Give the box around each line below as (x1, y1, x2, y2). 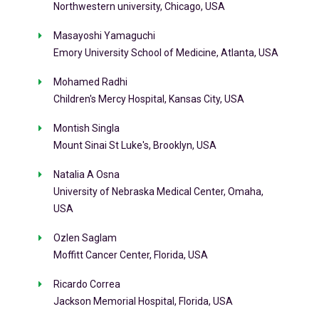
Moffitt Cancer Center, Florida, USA (53, 249, 208, 261)
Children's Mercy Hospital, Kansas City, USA (53, 93, 244, 105)
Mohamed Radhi (53, 76, 127, 88)
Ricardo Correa (53, 278, 120, 291)
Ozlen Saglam (53, 232, 117, 244)
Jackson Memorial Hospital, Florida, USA (53, 296, 233, 308)
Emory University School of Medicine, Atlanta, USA (53, 47, 278, 59)
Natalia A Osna (53, 169, 120, 181)
